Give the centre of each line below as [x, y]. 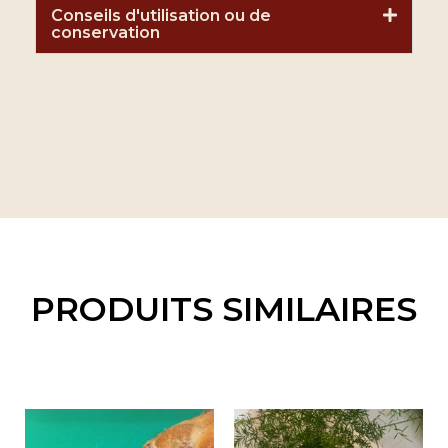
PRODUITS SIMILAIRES [224, 308]
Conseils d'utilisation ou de [161, 15]
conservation [105, 32]
